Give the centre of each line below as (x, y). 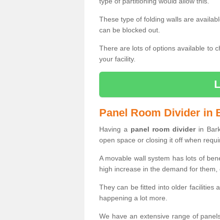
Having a (115, 129)
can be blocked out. (130, 30)
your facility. (117, 59)
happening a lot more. (133, 198)
